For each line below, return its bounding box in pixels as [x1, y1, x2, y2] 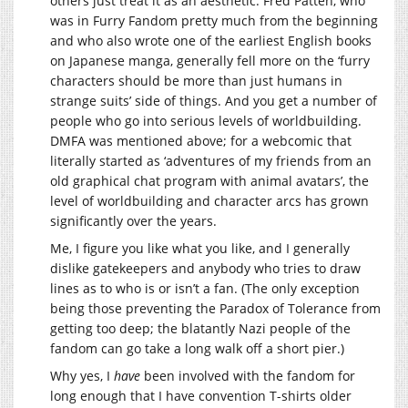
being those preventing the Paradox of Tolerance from [50, 299, 381, 317]
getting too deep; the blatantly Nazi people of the [50, 319, 351, 337]
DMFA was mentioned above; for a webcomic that [50, 131, 352, 149]
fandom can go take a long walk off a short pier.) [50, 339, 344, 357]
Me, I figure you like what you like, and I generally [50, 239, 350, 257]
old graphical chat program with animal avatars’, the [50, 171, 369, 189]
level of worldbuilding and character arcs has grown [50, 191, 369, 209]
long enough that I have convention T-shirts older [50, 386, 352, 404]
